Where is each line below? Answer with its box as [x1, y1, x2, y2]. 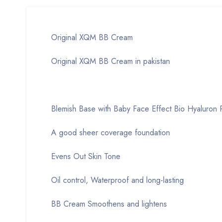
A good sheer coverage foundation [51, 127, 170, 138]
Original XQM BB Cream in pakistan [51, 55, 170, 67]
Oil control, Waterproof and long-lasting [51, 174, 184, 186]
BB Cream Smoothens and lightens [51, 198, 167, 210]
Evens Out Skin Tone [51, 151, 120, 162]
